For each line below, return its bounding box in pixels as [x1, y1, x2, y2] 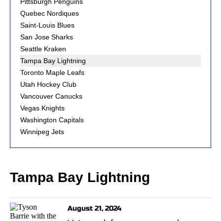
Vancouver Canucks [20, 92, 82, 100]
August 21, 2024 [68, 204, 121, 213]
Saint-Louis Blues [20, 21, 74, 29]
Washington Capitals [20, 116, 84, 124]
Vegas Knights [20, 104, 65, 112]
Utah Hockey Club [20, 80, 76, 88]
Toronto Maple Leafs [20, 69, 84, 76]
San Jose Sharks [20, 33, 73, 41]
